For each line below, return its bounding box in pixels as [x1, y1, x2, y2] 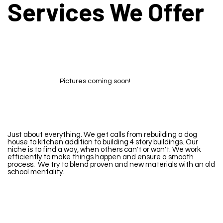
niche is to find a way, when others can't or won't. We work [7, 146, 201, 154]
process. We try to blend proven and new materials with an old [7, 161, 215, 169]
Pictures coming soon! [59, 78, 130, 85]
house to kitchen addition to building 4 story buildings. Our [7, 138, 198, 146]
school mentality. [7, 168, 69, 176]
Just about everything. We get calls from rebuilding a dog [7, 131, 197, 139]
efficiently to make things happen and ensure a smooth [7, 153, 194, 161]
